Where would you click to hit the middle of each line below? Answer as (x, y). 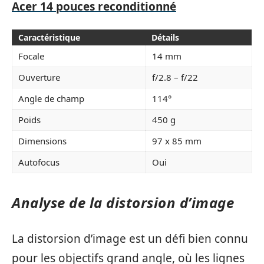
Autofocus (39, 162)
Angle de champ (51, 99)
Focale (31, 56)
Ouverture (39, 77)
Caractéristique (49, 38)
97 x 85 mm (177, 141)
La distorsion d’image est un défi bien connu (130, 238)
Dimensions (42, 141)
